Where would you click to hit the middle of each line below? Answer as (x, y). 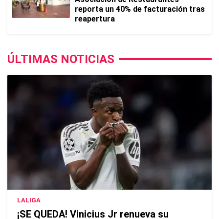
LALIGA (29, 200)
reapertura (95, 19)
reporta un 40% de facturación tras (140, 9)
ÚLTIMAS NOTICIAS (61, 59)
